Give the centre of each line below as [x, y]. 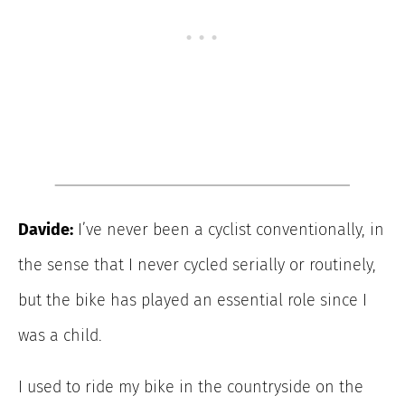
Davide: [46, 230]
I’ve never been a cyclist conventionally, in [229, 230]
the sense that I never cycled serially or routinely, [197, 265]
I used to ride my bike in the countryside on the [191, 387]
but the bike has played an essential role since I [193, 301]
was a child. [60, 336]
